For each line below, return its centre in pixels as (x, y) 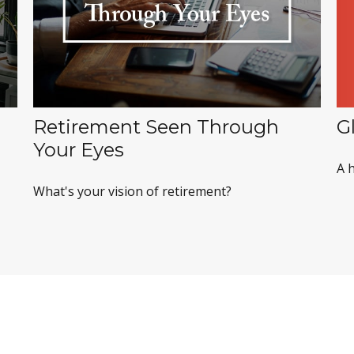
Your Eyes (79, 150)
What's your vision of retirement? (133, 192)
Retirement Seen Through (156, 127)
